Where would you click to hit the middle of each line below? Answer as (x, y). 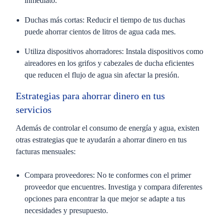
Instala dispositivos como (165, 51)
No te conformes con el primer (143, 175)
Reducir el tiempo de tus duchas (135, 20)
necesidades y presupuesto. (67, 210)
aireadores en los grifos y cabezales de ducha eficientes (109, 63)
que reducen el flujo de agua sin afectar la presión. (103, 75)
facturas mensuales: (47, 151)
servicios (35, 110)
